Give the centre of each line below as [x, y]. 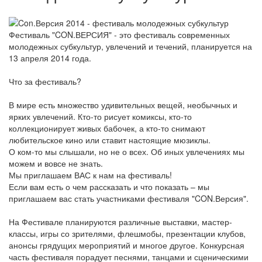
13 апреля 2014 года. [50, 58]
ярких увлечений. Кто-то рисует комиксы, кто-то [100, 117]
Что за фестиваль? [45, 82]
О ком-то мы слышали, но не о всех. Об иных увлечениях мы [127, 152]
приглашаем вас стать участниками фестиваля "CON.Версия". [129, 199]
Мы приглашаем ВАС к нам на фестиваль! [90, 175]
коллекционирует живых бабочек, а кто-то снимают [107, 128]
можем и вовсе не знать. [56, 163]
